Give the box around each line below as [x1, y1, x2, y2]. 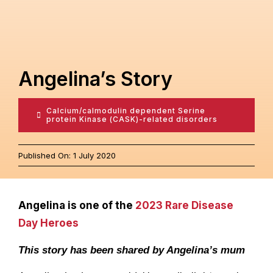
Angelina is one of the [18, 199, 135, 211]
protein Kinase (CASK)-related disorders [46, 114, 218, 124]
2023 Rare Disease [135, 199, 233, 211]
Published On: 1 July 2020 [18, 150, 116, 160]
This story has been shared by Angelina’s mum [18, 244, 245, 256]
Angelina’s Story [18, 66, 172, 91]
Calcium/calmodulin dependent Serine [46, 105, 206, 115]
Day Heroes [18, 216, 79, 229]
